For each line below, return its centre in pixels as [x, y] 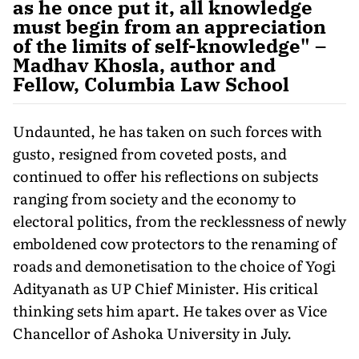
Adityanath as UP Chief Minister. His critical [165, 288]
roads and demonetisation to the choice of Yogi [174, 265]
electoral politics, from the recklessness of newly [179, 220]
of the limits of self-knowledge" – [169, 45]
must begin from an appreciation [169, 26]
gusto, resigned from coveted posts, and [150, 153]
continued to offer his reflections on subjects [165, 175]
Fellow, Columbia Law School [151, 84]
